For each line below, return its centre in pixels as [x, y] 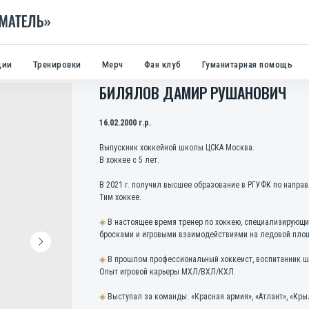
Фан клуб [162, 64]
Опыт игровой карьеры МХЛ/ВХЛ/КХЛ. [168, 272]
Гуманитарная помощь [247, 64]
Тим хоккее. [120, 197]
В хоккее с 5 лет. [129, 160]
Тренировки [57, 64]
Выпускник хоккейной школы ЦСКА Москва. [177, 148]
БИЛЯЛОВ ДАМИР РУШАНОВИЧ [193, 92]
